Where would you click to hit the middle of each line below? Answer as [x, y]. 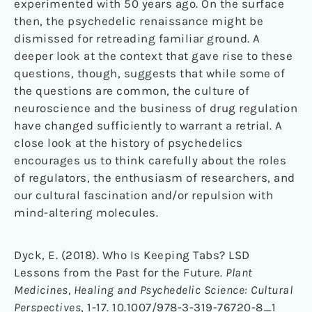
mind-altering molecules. [86, 213]
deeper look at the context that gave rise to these [153, 56]
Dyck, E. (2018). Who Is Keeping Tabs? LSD [132, 255]
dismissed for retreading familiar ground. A [137, 39]
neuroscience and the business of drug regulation [156, 108]
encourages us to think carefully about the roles [150, 161]
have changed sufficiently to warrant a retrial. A [148, 126]
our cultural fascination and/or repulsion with [143, 195]
